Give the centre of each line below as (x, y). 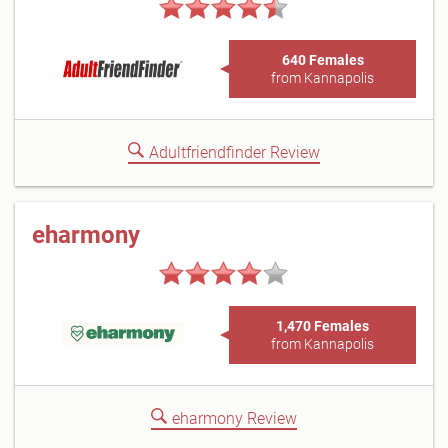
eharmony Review (234, 418)
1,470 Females (322, 326)
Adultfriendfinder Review (234, 152)
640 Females (322, 60)
